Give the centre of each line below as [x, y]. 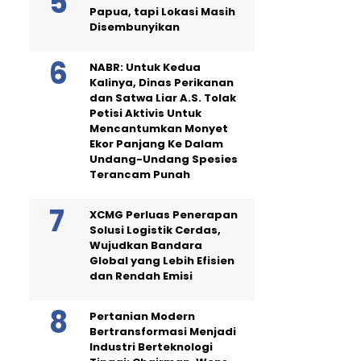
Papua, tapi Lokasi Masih [162, 11]
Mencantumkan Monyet [159, 128]
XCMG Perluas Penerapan [164, 214]
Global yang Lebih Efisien [162, 260]
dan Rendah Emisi [141, 276]
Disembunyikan [135, 27]
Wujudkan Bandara [146, 245]
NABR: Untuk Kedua [145, 67]
